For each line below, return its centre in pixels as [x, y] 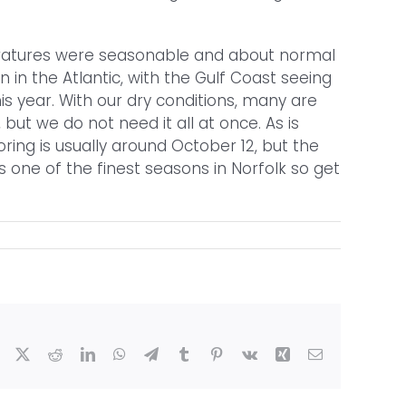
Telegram [184, 353]
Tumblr [211, 353]
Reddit [81, 353]
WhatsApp [156, 353]
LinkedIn [121, 353]
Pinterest [247, 353]
